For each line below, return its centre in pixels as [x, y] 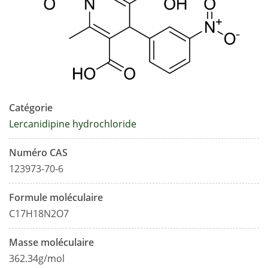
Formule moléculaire [56, 198]
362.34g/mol [37, 259]
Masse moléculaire [51, 243]
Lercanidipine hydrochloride [73, 124]
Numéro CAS [38, 153]
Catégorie [31, 108]
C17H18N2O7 [39, 214]
